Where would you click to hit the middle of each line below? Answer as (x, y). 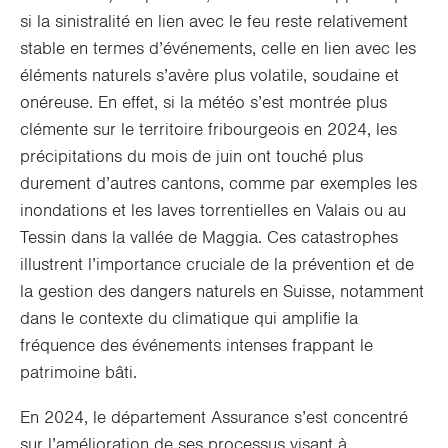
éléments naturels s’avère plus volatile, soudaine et (209, 75)
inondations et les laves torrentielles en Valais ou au (213, 210)
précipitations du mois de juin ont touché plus (191, 156)
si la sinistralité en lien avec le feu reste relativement (214, 21)
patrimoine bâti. (78, 372)
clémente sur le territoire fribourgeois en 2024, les (208, 129)
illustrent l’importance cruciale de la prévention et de (217, 264)
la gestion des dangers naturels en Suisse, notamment (222, 291)
